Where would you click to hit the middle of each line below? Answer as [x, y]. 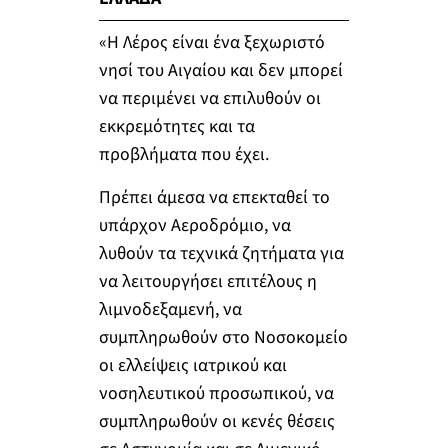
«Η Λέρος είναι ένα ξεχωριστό [211, 42]
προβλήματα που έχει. [183, 154]
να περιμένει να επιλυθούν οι [209, 98]
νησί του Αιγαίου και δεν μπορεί [220, 70]
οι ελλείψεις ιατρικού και [192, 366]
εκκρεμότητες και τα [176, 126]
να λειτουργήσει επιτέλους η [207, 282]
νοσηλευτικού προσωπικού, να [216, 394]
